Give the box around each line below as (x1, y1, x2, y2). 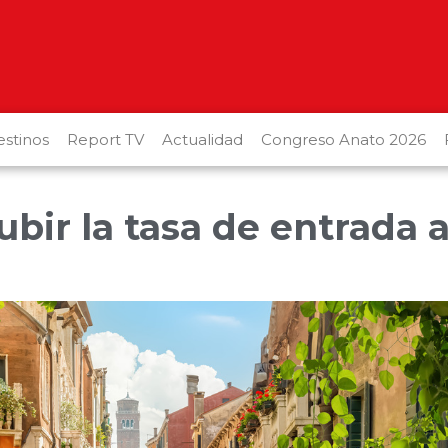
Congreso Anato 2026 (261, 129, 426, 149)
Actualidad (162, 129, 243, 149)
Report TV (67, 129, 144, 149)
